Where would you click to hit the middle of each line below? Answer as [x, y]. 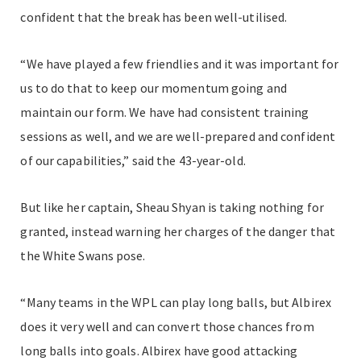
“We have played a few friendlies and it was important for [180, 63]
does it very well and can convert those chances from [167, 326]
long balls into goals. [80, 350]
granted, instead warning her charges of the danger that [178, 231]
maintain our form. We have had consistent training [165, 112]
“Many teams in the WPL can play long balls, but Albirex [176, 302]
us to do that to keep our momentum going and [154, 87]
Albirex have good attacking [220, 350]
